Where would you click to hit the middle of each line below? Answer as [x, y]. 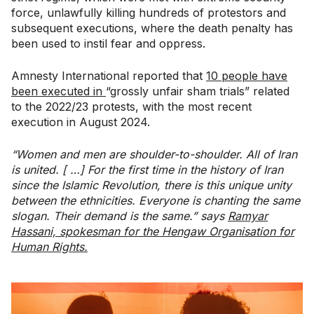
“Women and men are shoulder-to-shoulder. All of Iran [154, 154]
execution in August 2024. [81, 122]
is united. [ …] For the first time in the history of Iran [147, 169]
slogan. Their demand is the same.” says [120, 216]
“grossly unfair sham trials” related [198, 91]
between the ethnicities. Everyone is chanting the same [156, 200]
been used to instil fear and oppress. [108, 43]
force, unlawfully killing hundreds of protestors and [149, 12]
